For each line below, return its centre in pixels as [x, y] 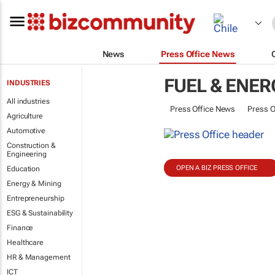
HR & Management [39, 257]
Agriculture [25, 116]
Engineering [27, 154]
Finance [20, 228]
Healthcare [25, 242]
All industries [28, 101]
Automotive [26, 131]
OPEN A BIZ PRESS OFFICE [216, 168]
